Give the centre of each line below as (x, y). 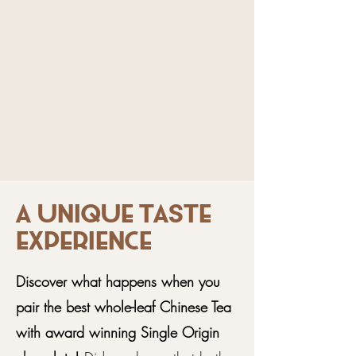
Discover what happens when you (118, 281)
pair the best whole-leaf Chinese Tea (124, 307)
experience (84, 244)
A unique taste (114, 217)
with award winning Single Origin (118, 332)
